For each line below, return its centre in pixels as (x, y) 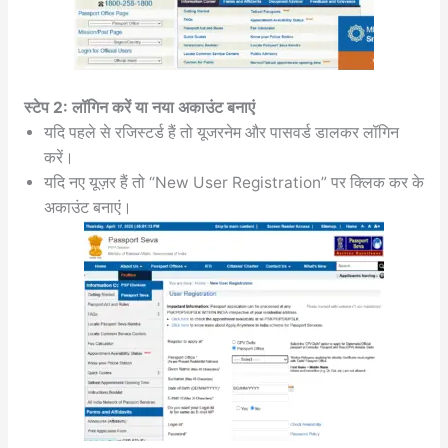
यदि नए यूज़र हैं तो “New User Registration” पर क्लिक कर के (233, 182)
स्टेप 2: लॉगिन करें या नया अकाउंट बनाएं (139, 107)
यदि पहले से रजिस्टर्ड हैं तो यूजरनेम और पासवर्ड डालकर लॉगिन (221, 132)
